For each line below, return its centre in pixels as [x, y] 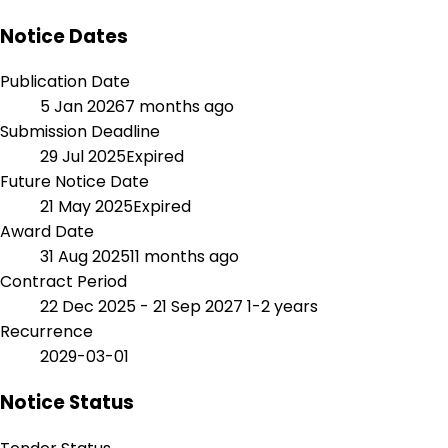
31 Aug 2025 [85, 257]
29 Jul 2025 [83, 157]
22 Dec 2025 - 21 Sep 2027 [143, 307]
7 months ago [179, 107]
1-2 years [282, 307]
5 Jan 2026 [82, 107]
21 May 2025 [86, 207]
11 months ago [184, 257]
